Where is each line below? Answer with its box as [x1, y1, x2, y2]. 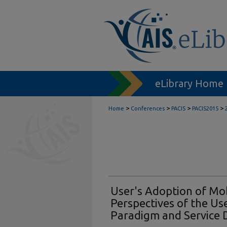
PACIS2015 [192, 105, 218, 111]
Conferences [131, 105, 165, 111]
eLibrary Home [155, 78, 223, 89]
